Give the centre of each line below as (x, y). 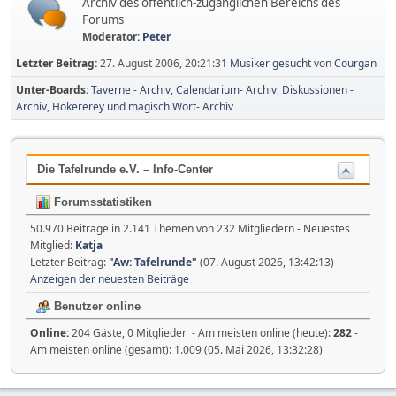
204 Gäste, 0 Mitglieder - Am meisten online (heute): (202, 332)
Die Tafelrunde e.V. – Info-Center (125, 169)
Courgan (355, 63)
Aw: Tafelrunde (152, 262)
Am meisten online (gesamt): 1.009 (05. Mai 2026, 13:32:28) (176, 349)
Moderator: (112, 37)
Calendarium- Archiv (226, 90)
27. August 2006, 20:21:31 (165, 63)
